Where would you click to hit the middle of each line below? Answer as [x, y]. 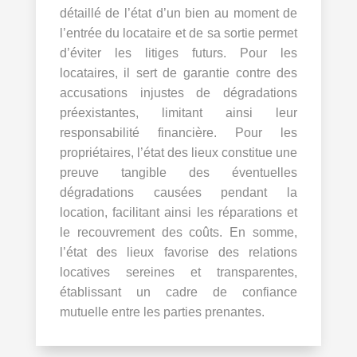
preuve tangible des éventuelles [178, 172]
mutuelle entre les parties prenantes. [162, 312]
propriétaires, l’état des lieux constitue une [178, 152]
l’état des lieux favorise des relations [178, 252]
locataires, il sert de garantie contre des [178, 73]
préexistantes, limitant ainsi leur [178, 112]
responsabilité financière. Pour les [178, 132]
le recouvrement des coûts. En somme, [178, 232]
